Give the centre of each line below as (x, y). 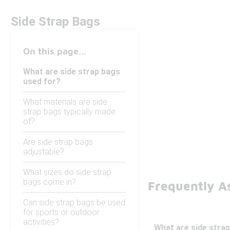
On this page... (55, 51)
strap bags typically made (69, 112)
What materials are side (65, 102)
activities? (41, 222)
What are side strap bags (72, 72)
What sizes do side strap (67, 172)
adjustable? (44, 152)
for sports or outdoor (61, 213)
